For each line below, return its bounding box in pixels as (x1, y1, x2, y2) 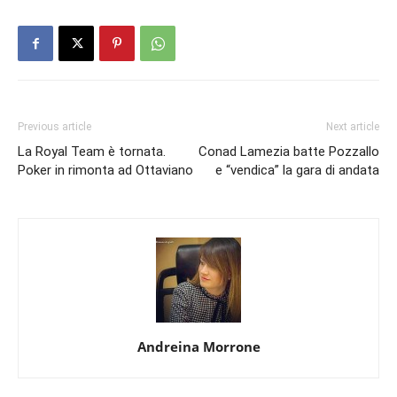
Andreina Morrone (136, 338, 261, 355)
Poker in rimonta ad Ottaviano (18, 162, 193, 178)
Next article (326, 121, 379, 133)
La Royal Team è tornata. (18, 144, 166, 160)
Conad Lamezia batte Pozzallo (198, 144, 379, 160)
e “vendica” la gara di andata (215, 162, 379, 178)
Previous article (18, 121, 91, 133)
